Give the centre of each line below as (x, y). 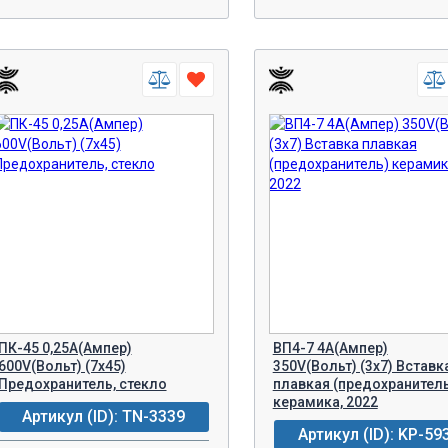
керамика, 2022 (325, 402)
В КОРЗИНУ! (146, 42)
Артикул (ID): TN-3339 (104, 416)
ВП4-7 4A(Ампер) (330, 348)
